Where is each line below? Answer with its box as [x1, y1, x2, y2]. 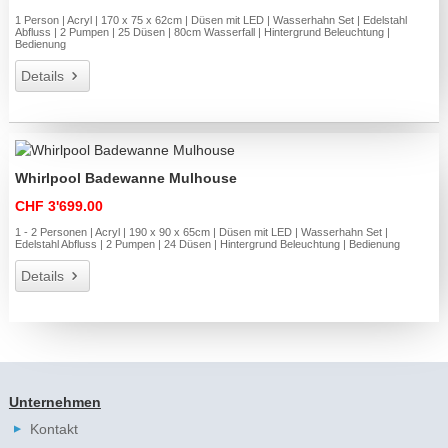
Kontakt [29, 420, 78, 437]
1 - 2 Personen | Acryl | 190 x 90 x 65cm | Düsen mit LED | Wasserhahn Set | [15, 225, 389, 238]
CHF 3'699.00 [15, 197, 104, 214]
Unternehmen [8, 393, 101, 410]
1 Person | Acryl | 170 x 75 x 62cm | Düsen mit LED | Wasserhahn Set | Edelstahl [15, 14, 408, 27]
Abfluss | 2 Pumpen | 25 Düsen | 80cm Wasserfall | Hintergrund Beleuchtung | [15, 26, 391, 39]
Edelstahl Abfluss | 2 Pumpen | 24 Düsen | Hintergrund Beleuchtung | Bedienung [15, 237, 401, 250]
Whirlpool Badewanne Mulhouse [15, 169, 238, 186]
